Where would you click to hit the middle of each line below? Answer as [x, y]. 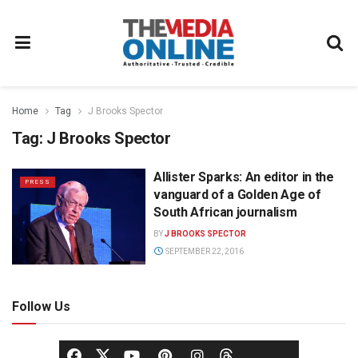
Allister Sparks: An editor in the [244, 177]
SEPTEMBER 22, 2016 [203, 251]
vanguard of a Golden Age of [237, 195]
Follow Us [41, 306]
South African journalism [225, 212]
